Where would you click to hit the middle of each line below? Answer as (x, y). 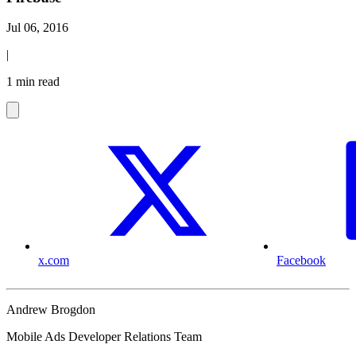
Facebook (301, 261)
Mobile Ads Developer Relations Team (104, 337)
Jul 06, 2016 (37, 28)
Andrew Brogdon (51, 310)
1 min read (33, 82)
